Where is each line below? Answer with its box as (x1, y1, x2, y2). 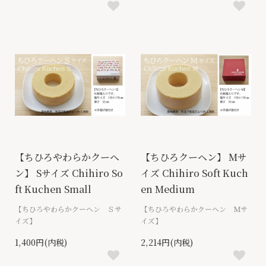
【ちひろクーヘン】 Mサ (141, 150, 247, 164)
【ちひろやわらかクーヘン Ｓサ (15, 204, 122, 214)
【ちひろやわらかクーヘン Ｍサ (141, 204, 248, 214)
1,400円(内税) (15, 236, 67, 248)
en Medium (141, 182, 195, 196)
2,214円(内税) (141, 236, 193, 248)
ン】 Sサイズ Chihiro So (15, 166, 123, 180)
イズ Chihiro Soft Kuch (141, 166, 248, 180)
